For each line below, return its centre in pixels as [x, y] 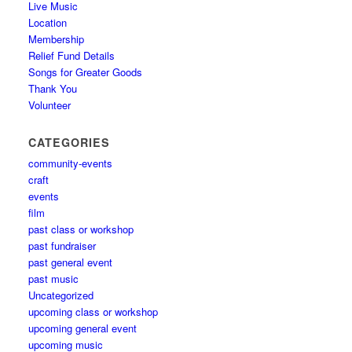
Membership [57, 39]
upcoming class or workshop [93, 312]
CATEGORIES [70, 142]
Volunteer [50, 105]
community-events [71, 163]
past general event [71, 262]
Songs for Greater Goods [86, 72]
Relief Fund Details [72, 55]
